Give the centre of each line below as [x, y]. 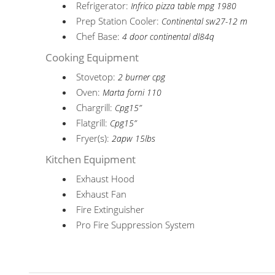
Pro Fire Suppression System [136, 225]
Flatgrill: [93, 123]
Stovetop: [97, 77]
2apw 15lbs [134, 139]
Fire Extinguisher [110, 209]
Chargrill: [96, 107]
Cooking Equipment [92, 57]
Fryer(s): [94, 138]
